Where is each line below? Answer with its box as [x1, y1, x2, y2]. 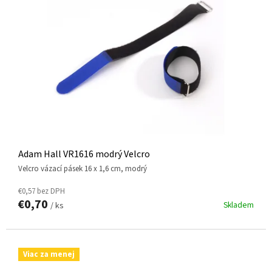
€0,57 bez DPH [18, 185, 65, 197]
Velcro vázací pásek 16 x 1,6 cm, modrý [22, 163, 147, 174]
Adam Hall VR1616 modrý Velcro [18, 147, 150, 161]
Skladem [223, 199, 254, 211]
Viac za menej [23, 248, 75, 260]
